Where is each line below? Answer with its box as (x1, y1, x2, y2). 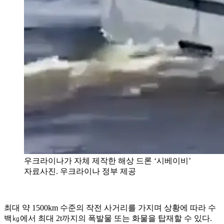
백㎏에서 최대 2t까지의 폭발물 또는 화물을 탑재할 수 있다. (4, 213, 212, 222)
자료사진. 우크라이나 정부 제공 (24, 166, 136, 175)
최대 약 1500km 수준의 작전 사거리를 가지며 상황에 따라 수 (4, 203, 216, 212)
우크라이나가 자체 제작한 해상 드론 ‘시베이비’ (24, 156, 191, 165)
